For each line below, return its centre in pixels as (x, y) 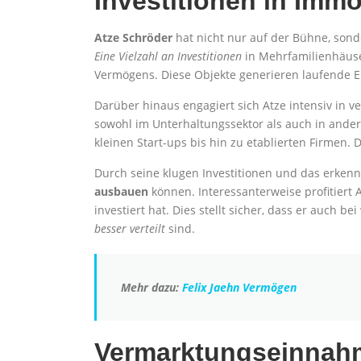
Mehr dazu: (151, 287)
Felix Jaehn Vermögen (239, 287)
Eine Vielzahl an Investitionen (168, 56)
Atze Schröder (133, 37)
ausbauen (121, 191)
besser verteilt (130, 228)
